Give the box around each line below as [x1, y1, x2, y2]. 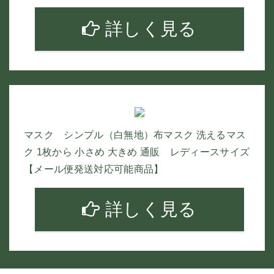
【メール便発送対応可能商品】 [24, 164, 164, 174]
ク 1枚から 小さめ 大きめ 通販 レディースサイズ [24, 147, 250, 157]
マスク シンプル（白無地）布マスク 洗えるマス [24, 130, 246, 140]
